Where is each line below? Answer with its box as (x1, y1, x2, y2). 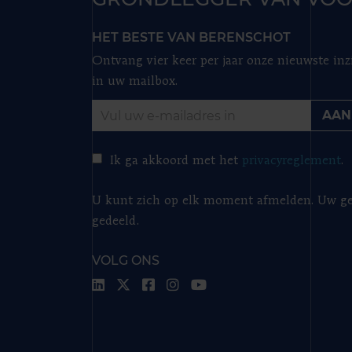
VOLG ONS (92, 253, 159, 268)
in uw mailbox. (92, 75, 178, 88)
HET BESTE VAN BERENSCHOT (92, 30, 291, 45)
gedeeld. (92, 215, 139, 228)
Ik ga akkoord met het (109, 155, 242, 167)
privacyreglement (241, 155, 340, 167)
